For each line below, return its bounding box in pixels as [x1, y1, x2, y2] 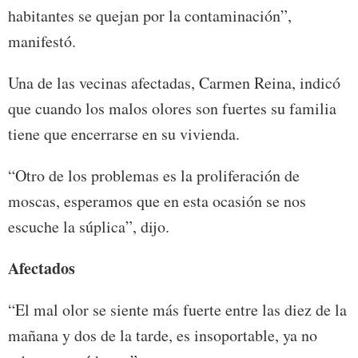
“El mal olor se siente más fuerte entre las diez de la [8, 299, 347, 321]
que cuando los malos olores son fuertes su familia [8, 97, 336, 120]
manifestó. [8, 30, 76, 53]
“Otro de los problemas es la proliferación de [8, 165, 300, 187]
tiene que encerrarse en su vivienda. [8, 123, 240, 145]
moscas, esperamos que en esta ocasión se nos [8, 190, 306, 213]
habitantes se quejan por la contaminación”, [8, 5, 292, 27]
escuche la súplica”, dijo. [8, 216, 169, 238]
